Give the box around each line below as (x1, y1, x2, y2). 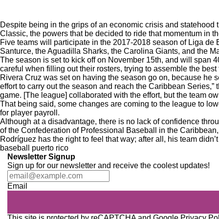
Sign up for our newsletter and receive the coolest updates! (7, 161, 210, 170)
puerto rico (32, 143, 68, 152)
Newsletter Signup (7, 152, 75, 161)
